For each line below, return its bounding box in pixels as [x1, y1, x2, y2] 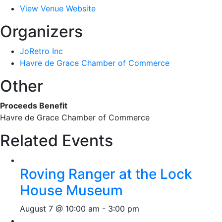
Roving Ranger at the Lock [20, 166, 192, 182]
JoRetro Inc [20, 46, 63, 56]
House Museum [20, 182, 123, 199]
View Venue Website [20, 3, 96, 13]
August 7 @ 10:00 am [20, 204, 100, 214]
